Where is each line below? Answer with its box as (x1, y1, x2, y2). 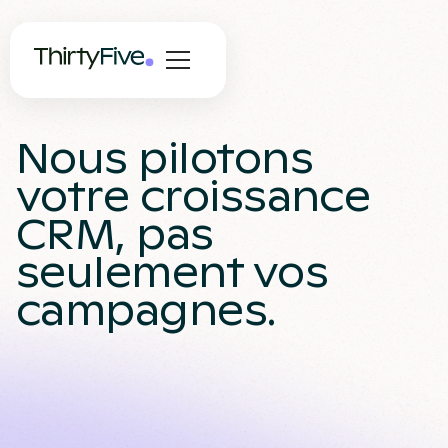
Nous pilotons (16, 134, 313, 184)
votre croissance (16, 172, 371, 222)
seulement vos (16, 248, 328, 298)
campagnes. (16, 286, 276, 336)
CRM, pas (16, 210, 214, 260)
